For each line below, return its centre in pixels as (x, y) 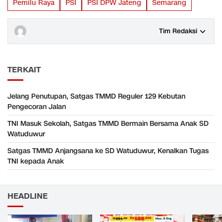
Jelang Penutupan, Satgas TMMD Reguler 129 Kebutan (96, 96)
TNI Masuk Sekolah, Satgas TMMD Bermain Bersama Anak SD (108, 123)
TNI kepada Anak (36, 161)
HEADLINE (28, 196)
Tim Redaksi (178, 31)
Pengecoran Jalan (37, 107)
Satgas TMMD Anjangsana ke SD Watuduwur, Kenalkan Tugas (108, 151)
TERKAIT (24, 70)
